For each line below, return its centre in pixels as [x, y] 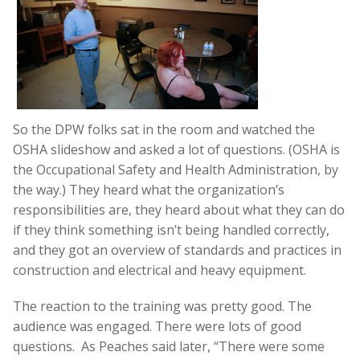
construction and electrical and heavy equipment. [160, 270]
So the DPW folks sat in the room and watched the [164, 130]
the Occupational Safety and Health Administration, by [176, 170]
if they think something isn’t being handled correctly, [171, 230]
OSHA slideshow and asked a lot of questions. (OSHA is [176, 150]
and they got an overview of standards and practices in [177, 250]
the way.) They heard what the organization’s [149, 190]
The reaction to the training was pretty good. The [162, 307]
